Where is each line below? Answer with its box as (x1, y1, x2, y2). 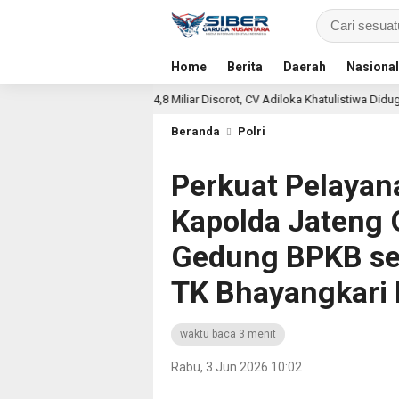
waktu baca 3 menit (180, 328, 276, 340)
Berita (227, 60, 263, 74)
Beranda (171, 125, 220, 138)
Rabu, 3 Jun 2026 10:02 (171, 360, 302, 374)
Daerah (283, 60, 326, 74)
